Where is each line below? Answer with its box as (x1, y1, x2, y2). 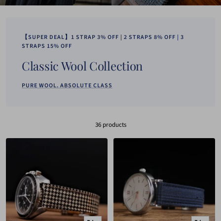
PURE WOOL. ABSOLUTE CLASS (22, 81, 112, 90)
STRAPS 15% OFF (22, 41, 72, 50)
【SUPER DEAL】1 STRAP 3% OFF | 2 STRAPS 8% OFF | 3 (22, 33, 184, 41)
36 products (95, 120, 126, 129)
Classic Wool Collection (22, 57, 143, 74)
